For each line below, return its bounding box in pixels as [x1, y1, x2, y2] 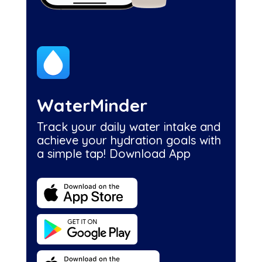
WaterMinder [36, 94, 147, 116]
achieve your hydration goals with [36, 132, 221, 147]
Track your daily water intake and [36, 119, 220, 134]
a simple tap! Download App [36, 146, 191, 161]
